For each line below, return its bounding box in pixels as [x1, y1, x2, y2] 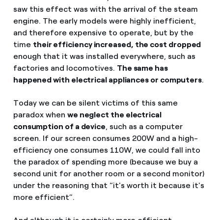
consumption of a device [13, 121, 106, 131]
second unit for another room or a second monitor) [13, 168, 204, 178]
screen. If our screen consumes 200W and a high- [13, 133, 198, 143]
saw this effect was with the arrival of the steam [13, 4, 198, 14]
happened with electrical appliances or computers [13, 75, 202, 84]
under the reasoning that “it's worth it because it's [13, 180, 204, 190]
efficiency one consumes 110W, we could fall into [13, 145, 200, 155]
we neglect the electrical [67, 110, 162, 119]
